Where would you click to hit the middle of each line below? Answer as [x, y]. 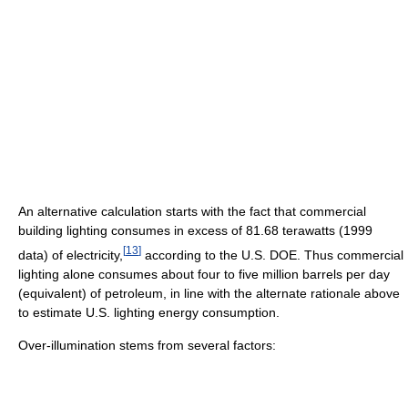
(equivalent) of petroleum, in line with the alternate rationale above [209, 293]
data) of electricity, [71, 255]
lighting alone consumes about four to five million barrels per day [204, 274]
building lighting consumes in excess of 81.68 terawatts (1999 [195, 231]
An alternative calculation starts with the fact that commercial [192, 212]
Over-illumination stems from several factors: [147, 345]
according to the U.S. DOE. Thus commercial [272, 255]
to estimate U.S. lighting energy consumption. [149, 312]
